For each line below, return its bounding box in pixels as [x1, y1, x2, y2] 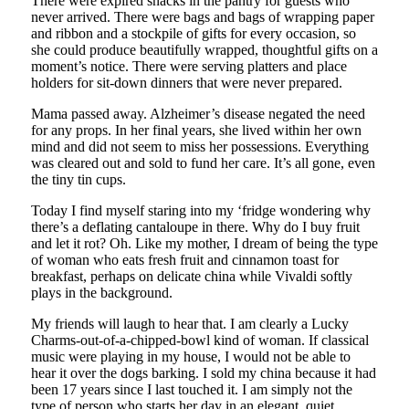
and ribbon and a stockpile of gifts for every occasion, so [30, 25, 356, 41]
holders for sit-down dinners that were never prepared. [30, 74, 342, 90]
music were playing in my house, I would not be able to [30, 348, 351, 364]
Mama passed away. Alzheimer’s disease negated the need [30, 105, 365, 121]
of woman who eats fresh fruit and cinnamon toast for [30, 251, 339, 267]
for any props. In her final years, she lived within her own [30, 121, 362, 138]
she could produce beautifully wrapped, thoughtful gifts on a [30, 41, 378, 58]
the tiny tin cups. [30, 171, 126, 187]
